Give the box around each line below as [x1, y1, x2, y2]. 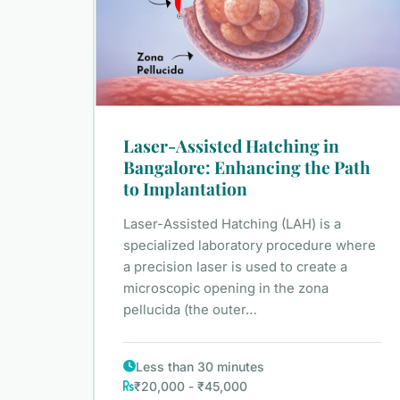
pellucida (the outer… [123, 301, 257, 318]
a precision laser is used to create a [123, 258, 347, 275]
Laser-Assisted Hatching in [123, 133, 339, 157]
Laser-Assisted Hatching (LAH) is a [123, 215, 341, 232]
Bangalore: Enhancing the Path [123, 154, 371, 179]
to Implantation [123, 176, 247, 200]
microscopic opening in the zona [123, 279, 329, 296]
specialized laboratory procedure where [123, 237, 376, 254]
